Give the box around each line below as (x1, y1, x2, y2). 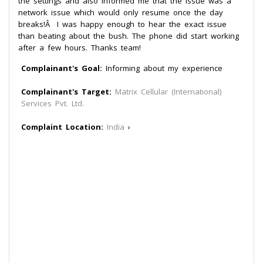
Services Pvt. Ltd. (21, 98, 84, 109)
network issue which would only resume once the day (18, 7, 223, 18)
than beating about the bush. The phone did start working (18, 31, 239, 41)
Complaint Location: (21, 122, 103, 132)
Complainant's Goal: (21, 63, 102, 73)
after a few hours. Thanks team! (18, 42, 141, 53)
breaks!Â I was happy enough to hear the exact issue (18, 19, 227, 29)
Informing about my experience (102, 63, 222, 73)
